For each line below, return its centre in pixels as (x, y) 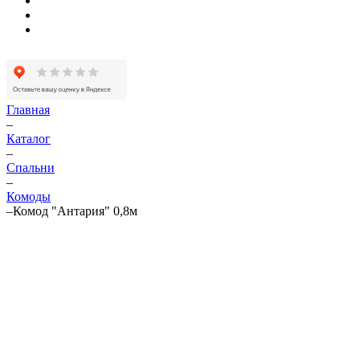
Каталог (29, 139)
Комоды (29, 196)
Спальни (31, 168)
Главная (28, 110)
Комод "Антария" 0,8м (75, 211)
